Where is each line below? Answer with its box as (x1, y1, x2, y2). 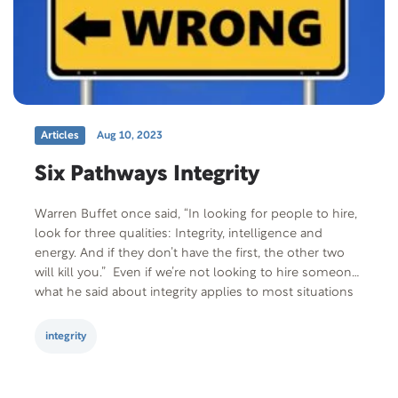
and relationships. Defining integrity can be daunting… (35, 306, 352, 319)
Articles (41, 131, 79, 141)
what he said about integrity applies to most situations (35, 287, 354, 299)
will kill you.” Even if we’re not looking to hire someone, (35, 267, 362, 280)
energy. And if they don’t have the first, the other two (35, 248, 345, 260)
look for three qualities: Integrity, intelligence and (35, 228, 322, 241)
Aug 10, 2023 (97, 131, 163, 141)
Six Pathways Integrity (35, 165, 259, 186)
